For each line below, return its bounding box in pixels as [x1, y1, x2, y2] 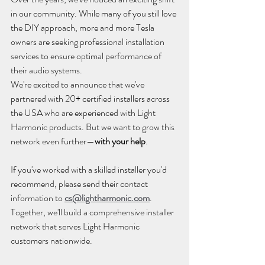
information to [11, 190, 64, 205]
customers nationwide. [11, 233, 92, 247]
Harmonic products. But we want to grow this [11, 119, 176, 134]
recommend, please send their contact [11, 176, 150, 190]
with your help [95, 134, 146, 148]
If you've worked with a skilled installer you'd [11, 162, 169, 176]
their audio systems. [11, 63, 82, 77]
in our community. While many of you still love [11, 6, 178, 20]
